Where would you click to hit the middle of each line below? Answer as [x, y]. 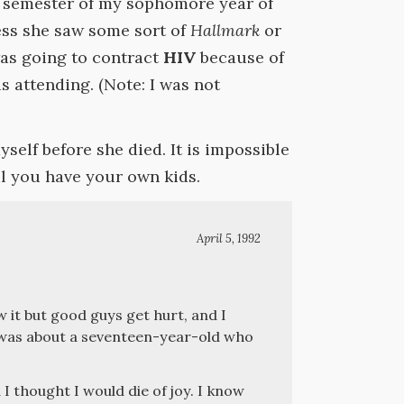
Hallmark [225, 30]
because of [240, 57]
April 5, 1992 [228, 238]
